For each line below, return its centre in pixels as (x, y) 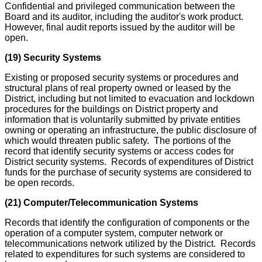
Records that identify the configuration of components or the (127, 223)
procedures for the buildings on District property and (111, 109)
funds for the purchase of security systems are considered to (128, 173)
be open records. (39, 183)
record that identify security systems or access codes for (119, 151)
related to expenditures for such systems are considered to (125, 254)
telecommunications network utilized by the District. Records (130, 244)
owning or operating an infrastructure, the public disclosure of (130, 130)
